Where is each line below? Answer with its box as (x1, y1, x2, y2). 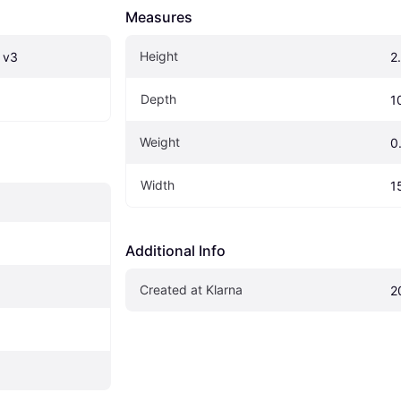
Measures (125, 8, 192, 27)
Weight (140, 134, 180, 150)
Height (140, 48, 178, 64)
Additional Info (125, 242, 226, 260)
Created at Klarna (140, 282, 243, 298)
